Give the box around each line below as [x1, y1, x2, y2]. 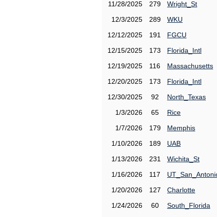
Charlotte [167, 186, 195, 194]
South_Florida [167, 201, 210, 209]
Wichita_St [167, 155, 200, 163]
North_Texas [167, 93, 206, 101]
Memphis [167, 124, 195, 132]
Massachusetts [167, 62, 213, 70]
